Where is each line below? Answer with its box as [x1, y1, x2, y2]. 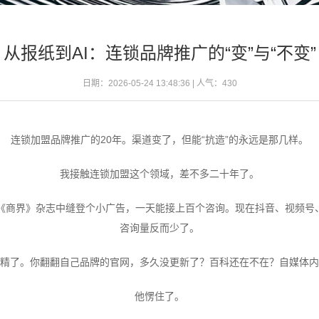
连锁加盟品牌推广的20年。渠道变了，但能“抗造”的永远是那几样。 [11, 133, 308, 145]
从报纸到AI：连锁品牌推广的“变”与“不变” [3, 43, 316, 63]
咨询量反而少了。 [120, 221, 199, 234]
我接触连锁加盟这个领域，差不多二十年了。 [60, 167, 259, 179]
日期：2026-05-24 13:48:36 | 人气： [82, 78, 222, 88]
